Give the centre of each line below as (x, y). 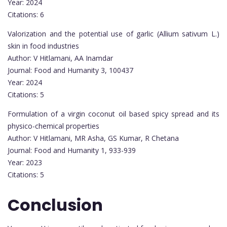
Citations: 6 (26, 15)
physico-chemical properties (53, 126)
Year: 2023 (25, 163)
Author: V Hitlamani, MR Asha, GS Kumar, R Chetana (93, 138)
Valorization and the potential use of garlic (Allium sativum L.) (113, 34)
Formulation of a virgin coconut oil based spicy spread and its (113, 114)
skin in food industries (43, 46)
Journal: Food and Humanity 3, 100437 (70, 70)
